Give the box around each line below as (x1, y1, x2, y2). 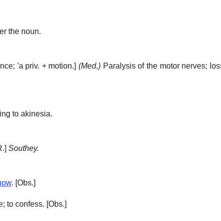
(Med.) (78, 62, 101, 71)
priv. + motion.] (23, 62, 78, 71)
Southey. (8, 144, 39, 153)
